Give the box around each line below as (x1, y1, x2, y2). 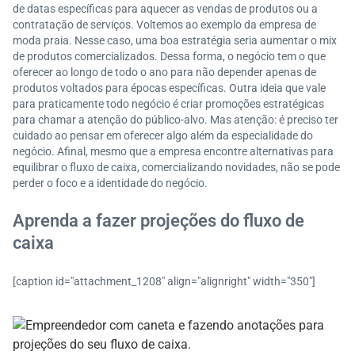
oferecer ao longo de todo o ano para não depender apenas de (13, 66, 316, 78)
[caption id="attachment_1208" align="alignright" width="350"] (13, 275, 315, 288)
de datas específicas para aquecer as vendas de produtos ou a (13, 2, 318, 15)
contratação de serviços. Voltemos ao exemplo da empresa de (13, 18, 316, 31)
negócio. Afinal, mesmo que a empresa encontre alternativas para (13, 145, 334, 158)
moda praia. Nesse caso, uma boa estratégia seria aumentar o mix (13, 34, 337, 47)
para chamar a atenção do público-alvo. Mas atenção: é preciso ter (13, 113, 338, 126)
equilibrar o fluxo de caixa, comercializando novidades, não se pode (13, 161, 340, 174)
